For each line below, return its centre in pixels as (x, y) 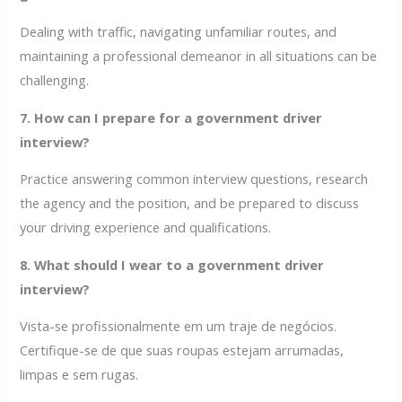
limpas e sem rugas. (79, 375)
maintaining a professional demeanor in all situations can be (199, 55)
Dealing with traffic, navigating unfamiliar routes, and (179, 31)
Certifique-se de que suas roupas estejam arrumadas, (182, 350)
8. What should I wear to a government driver (172, 264)
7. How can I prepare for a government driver (171, 117)
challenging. (55, 79)
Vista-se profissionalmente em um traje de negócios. (179, 326)
